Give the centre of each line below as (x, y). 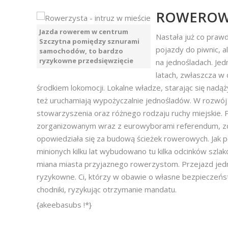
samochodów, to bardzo (81, 51)
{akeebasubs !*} (64, 205)
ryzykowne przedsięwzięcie (86, 61)
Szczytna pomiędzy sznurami (89, 41)
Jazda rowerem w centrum (84, 32)
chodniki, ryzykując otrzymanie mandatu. (107, 189)
